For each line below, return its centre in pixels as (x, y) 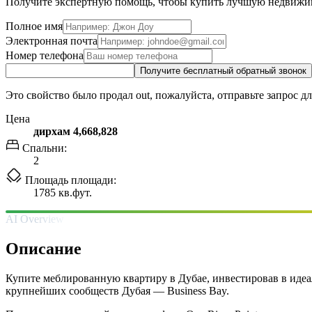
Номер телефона (45, 55)
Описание (44, 248)
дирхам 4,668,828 (76, 131)
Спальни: (43, 148)
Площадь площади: (69, 180)
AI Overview (35, 219)
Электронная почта (52, 40)
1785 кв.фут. (63, 192)
